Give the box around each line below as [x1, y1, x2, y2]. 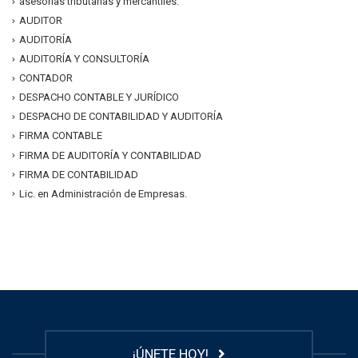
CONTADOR [19, 72, 73, 85]
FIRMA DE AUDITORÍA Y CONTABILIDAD [19, 149, 201, 161]
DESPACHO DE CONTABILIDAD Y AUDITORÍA [19, 110, 223, 123]
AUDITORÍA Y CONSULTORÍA [19, 53, 149, 66]
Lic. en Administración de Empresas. [19, 187, 187, 200]
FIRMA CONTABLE [19, 129, 102, 142]
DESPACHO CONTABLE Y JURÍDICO [19, 91, 179, 104]
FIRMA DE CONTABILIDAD [19, 168, 138, 181]
